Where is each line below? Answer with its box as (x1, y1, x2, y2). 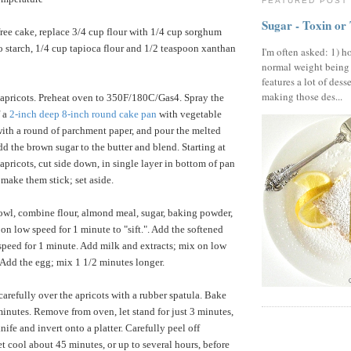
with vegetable (157, 107, 222, 120)
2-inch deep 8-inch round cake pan (9, 107, 157, 120)
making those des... (262, 89, 342, 104)
